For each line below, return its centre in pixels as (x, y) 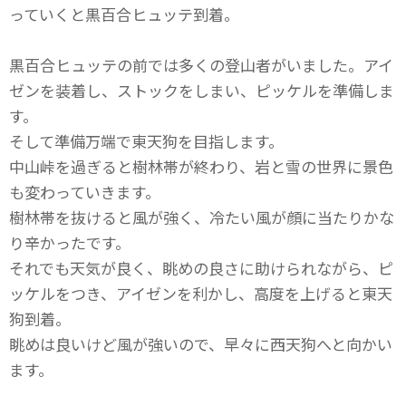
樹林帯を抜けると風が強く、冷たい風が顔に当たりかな (202, 217)
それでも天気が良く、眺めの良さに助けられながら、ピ (201, 268)
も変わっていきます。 (85, 192)
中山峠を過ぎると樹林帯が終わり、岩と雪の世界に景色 (201, 166)
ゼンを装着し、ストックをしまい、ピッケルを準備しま (202, 90)
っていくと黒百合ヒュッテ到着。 (124, 14)
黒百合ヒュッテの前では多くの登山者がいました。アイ (201, 65)
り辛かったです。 (70, 242)
